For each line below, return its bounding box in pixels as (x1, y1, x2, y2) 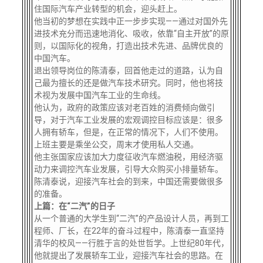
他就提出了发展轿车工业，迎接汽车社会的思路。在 (33, 251, 223, 260)
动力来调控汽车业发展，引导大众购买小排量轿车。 (33, 164, 223, 174)
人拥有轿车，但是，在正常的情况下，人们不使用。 (33, 127, 223, 137)
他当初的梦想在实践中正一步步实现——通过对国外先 (33, 16, 228, 26)
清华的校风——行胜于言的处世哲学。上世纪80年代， (33, 238, 229, 248)
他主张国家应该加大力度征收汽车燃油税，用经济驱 (33, 152, 223, 161)
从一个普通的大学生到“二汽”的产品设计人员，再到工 (33, 214, 229, 223)
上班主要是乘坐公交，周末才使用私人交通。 (33, 140, 198, 149)
